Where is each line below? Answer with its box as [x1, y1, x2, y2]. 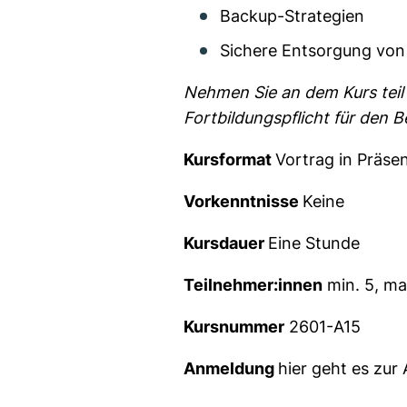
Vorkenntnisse [184, 192, 303, 211]
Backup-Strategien [220, 6, 364, 25]
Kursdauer [184, 233, 268, 253]
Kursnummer [184, 317, 284, 336]
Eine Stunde [268, 233, 360, 253]
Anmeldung [184, 359, 278, 378]
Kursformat [184, 150, 275, 169]
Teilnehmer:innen [184, 275, 323, 294]
